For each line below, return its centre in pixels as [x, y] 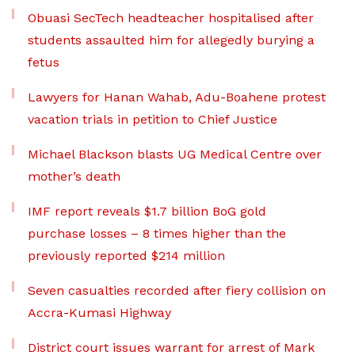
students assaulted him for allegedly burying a [171, 40]
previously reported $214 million [126, 256]
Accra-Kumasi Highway [99, 313]
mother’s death [74, 176]
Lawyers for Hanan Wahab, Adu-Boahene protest [177, 97]
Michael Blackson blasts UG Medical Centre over [175, 154]
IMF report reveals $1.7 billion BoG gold [147, 211]
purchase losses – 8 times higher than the [157, 233]
